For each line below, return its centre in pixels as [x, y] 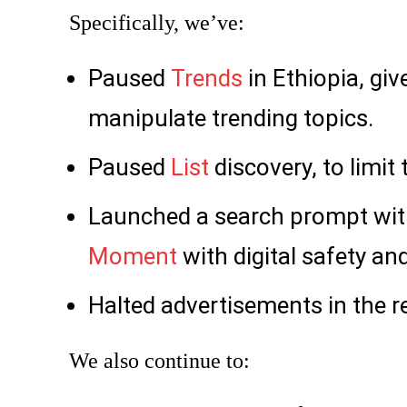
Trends [207, 79]
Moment [133, 257]
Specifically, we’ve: [157, 23]
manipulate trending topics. [231, 119]
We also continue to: [159, 361]
